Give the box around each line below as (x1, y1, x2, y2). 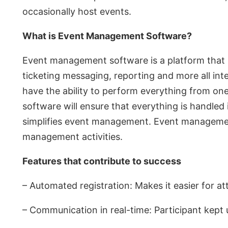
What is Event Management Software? (22, 31, 192, 42)
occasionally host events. (22, 6, 131, 17)
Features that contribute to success (22, 156, 181, 167)
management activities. (22, 131, 123, 142)
